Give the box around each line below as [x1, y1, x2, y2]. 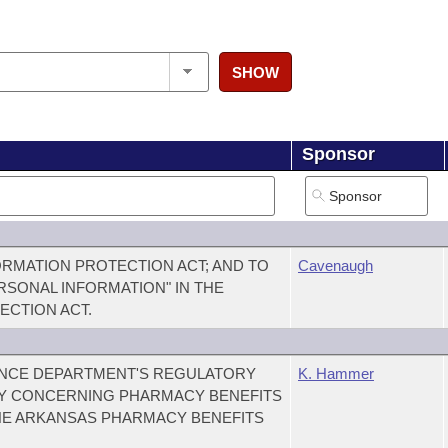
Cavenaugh [297, 257, 373, 274]
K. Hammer [297, 365, 374, 382]
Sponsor [301, 144, 375, 164]
